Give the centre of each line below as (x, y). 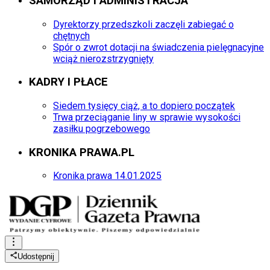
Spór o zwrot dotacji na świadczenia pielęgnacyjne (159, 47)
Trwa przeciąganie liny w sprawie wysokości (147, 118)
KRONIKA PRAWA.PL (82, 152)
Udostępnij (36, 257)
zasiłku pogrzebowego (102, 129)
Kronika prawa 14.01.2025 (107, 176)
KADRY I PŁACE (68, 82)
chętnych (71, 36)
